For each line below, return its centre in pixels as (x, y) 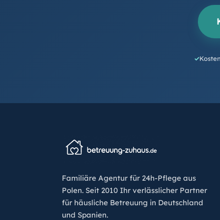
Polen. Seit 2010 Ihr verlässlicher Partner (135, 191)
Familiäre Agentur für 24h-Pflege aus (129, 178)
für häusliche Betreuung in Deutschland (133, 203)
